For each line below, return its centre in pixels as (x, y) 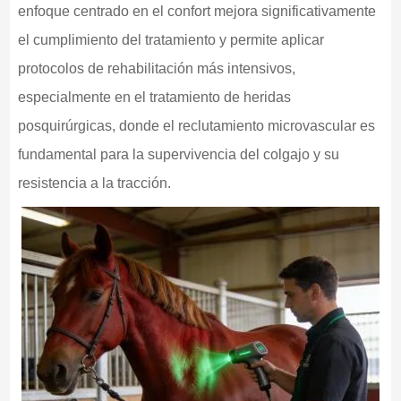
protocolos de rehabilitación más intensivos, (156, 69)
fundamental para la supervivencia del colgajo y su (178, 155)
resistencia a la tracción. (94, 183)
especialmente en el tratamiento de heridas (154, 98)
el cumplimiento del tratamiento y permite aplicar (171, 40)
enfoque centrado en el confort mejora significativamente (196, 12)
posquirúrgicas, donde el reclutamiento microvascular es (196, 126)
